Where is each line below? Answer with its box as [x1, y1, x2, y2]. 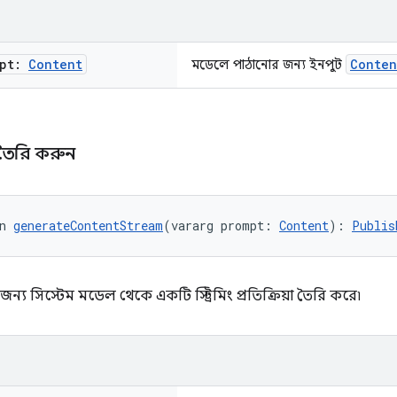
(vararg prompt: [163, 217, 279, 234]
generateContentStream [13, 217, 163, 234]
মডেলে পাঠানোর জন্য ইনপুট [191, 57, 346, 73]
